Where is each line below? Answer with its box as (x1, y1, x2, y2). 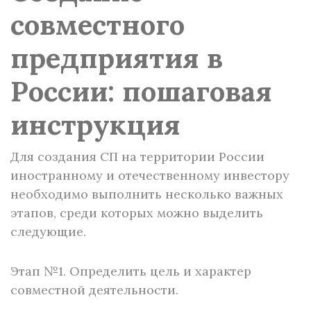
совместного (10, 7, 185, 42)
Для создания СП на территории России (10, 149, 264, 165)
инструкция (10, 107, 180, 142)
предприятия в (10, 40, 223, 76)
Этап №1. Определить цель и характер (10, 263, 251, 279)
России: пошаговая (10, 74, 272, 109)
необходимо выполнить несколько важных (10, 186, 283, 202)
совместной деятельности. (10, 282, 178, 298)
